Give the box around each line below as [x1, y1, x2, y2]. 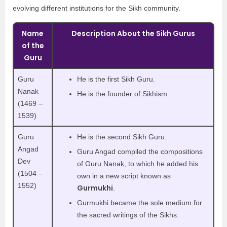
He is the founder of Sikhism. [77, 89, 171, 98]
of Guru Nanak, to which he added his [77, 159, 198, 168]
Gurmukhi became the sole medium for [77, 198, 202, 207]
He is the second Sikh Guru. [77, 132, 169, 141]
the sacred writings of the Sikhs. [77, 210, 179, 219]
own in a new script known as [77, 171, 171, 180]
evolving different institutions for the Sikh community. [13, 4, 182, 12]
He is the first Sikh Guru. [77, 74, 157, 83]
